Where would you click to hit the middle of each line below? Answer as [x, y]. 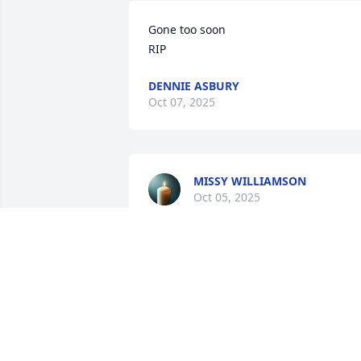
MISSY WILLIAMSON [250, 181]
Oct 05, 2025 [227, 197]
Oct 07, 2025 [182, 102]
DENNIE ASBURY [194, 86]
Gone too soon [189, 30]
